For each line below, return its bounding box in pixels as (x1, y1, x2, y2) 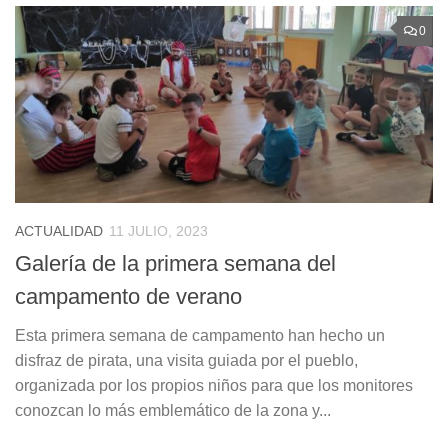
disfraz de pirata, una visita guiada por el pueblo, (15, 352, 358, 370)
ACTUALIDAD (15, 223, 103, 240)
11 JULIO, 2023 (109, 223, 208, 240)
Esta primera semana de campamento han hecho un (15, 327, 385, 345)
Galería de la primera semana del (15, 251, 336, 277)
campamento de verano (15, 284, 242, 310)
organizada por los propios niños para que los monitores (15, 377, 413, 395)
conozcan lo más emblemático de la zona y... (15, 402, 331, 420)
